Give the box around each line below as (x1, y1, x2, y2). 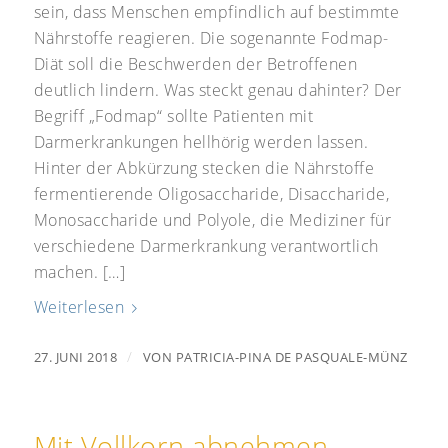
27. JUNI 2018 (33, 347, 118, 366)
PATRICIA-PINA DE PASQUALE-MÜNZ (175, 347, 408, 366)
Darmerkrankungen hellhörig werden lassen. (33, 131, 369, 154)
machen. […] (33, 261, 126, 284)
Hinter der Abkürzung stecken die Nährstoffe (33, 157, 375, 180)
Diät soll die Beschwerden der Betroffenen (33, 53, 358, 76)
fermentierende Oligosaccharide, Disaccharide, (33, 183, 390, 206)
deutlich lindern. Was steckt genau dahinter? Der (33, 79, 402, 102)
